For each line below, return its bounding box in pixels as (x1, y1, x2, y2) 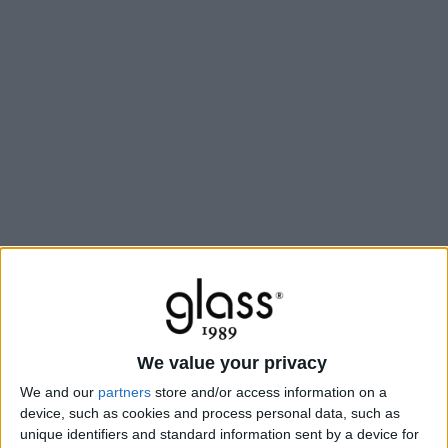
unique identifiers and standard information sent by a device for (20, 426, 419, 443)
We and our (20, 384, 98, 401)
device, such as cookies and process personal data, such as (20, 405, 400, 422)
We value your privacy (136, 353, 327, 374)
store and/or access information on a (151, 384, 387, 401)
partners (98, 384, 151, 401)
